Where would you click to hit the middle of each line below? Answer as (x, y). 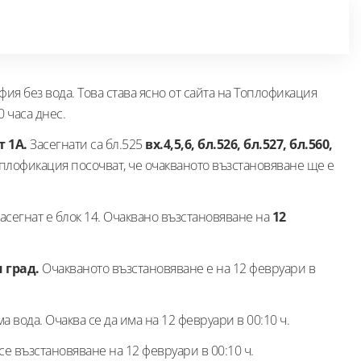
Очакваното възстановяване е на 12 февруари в (177, 268)
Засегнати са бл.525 (87, 144)
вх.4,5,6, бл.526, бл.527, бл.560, (239, 144)
